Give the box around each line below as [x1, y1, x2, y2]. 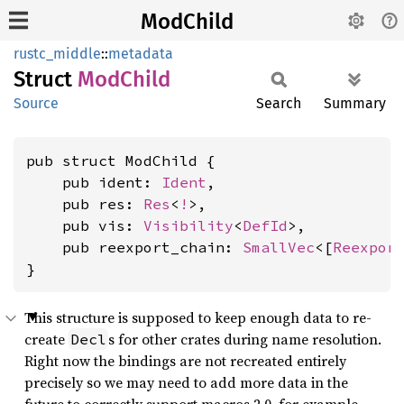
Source [14, 95, 59, 112]
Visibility [143, 216, 234, 234]
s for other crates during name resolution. [108, 329, 381, 349]
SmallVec [243, 238, 315, 256]
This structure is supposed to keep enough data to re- [24, 308, 372, 327]
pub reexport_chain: [26, 238, 243, 256]
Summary [324, 95, 386, 112]
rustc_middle [14, 45, 101, 62]
